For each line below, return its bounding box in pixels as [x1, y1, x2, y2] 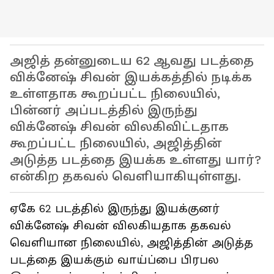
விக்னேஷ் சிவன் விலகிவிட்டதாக [10, 120, 229, 135]
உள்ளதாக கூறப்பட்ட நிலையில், [10, 87, 220, 102]
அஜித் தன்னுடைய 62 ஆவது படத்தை [10, 54, 254, 68]
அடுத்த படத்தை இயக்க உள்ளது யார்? [10, 153, 261, 168]
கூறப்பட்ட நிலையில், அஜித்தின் [10, 136, 222, 151]
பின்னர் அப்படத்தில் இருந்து [10, 103, 198, 118]
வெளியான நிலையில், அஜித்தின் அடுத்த [10, 237, 253, 250]
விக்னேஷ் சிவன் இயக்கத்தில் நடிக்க [10, 70, 252, 85]
